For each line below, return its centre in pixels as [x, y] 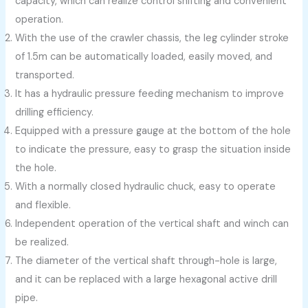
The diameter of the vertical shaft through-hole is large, [146, 261]
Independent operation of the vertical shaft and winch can [152, 223]
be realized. [42, 242]
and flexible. [43, 205]
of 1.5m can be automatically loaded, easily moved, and [144, 56]
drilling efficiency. [55, 112]
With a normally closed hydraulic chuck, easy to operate [146, 186]
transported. [45, 75]
